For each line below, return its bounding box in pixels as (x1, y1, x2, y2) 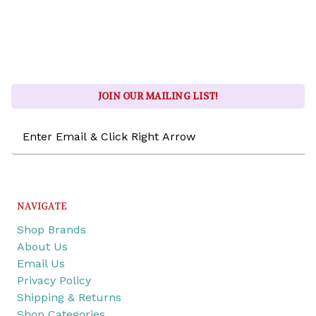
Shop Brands (17, 222, 86, 236)
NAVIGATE (17, 200, 67, 212)
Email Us (17, 256, 65, 270)
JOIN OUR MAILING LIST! (97, 90, 219, 102)
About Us (17, 239, 68, 253)
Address (11, 138, 56, 152)
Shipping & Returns (17, 290, 121, 304)
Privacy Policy (17, 273, 91, 287)
